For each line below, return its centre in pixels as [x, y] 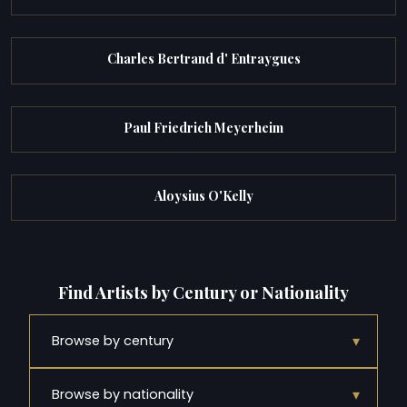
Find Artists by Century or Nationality [203, 292]
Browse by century [113, 340]
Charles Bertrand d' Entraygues [203, 59]
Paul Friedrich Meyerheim [203, 127]
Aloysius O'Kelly [203, 195]
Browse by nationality [123, 394]
